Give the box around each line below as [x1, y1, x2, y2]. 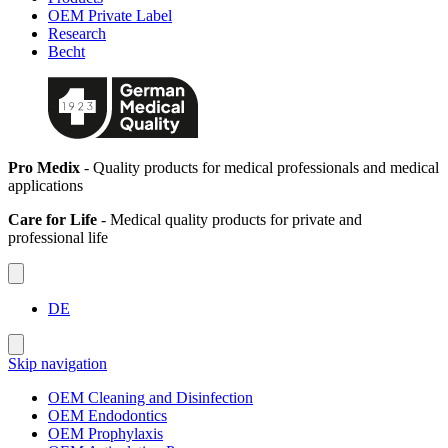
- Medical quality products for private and [97, 211, 362, 229]
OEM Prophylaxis [48, 425, 163, 443]
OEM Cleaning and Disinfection [48, 389, 253, 407]
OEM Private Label [48, 7, 172, 25]
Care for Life [8, 211, 97, 229]
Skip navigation [8, 355, 107, 373]
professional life [8, 229, 108, 247]
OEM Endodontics [48, 407, 167, 425]
